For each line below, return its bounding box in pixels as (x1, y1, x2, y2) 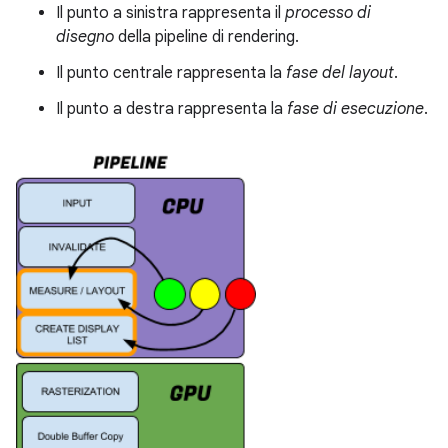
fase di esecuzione (287, 99, 424, 120)
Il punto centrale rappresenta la (56, 63, 286, 84)
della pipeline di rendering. (114, 27, 299, 48)
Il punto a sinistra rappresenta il (56, 3, 285, 24)
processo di (285, 3, 371, 24)
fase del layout (286, 63, 394, 84)
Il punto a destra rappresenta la (56, 99, 287, 120)
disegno (56, 27, 114, 48)
